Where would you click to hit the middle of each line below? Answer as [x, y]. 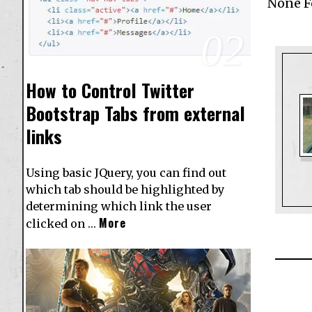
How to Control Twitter [110, 90]
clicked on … [62, 223]
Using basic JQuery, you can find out [126, 172]
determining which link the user [119, 206]
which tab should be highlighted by [125, 189]
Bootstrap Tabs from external [135, 113]
